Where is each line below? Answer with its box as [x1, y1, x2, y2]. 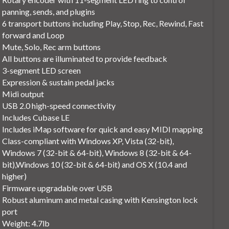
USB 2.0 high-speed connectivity [2, 101, 116, 111]
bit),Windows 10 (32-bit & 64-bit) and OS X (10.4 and [2, 159, 188, 170]
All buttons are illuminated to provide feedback [2, 54, 168, 64]
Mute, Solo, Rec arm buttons [2, 42, 101, 52]
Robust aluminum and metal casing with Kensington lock [2, 195, 198, 205]
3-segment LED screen [2, 65, 81, 76]
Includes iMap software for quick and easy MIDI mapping [2, 124, 203, 134]
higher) [2, 171, 27, 181]
